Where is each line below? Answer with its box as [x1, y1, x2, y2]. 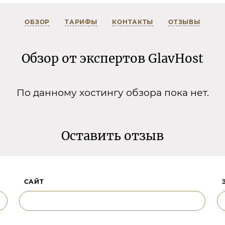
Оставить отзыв [61, 128, 164, 144]
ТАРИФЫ [65, 18, 97, 26]
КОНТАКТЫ [112, 18, 154, 26]
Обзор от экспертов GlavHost [22, 51, 203, 67]
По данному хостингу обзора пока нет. [16, 86, 209, 99]
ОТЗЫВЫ [168, 18, 200, 26]
